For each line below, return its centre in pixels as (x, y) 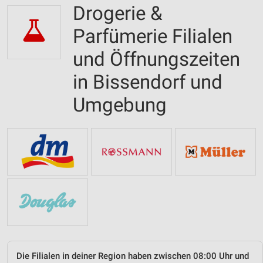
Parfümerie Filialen (153, 36)
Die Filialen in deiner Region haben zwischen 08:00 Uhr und (133, 256)
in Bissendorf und (148, 82)
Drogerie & (118, 13)
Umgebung (120, 105)
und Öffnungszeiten (156, 59)
